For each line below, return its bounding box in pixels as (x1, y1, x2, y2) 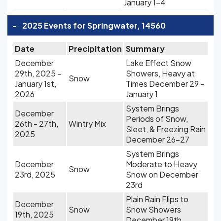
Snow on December (126, 169, 198, 180)
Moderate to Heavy (126, 159, 197, 169)
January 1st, (15, 78, 56, 89)
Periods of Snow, (126, 113, 188, 124)
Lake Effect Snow (126, 58, 191, 68)
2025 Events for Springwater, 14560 (22, 20, 166, 31)
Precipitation (69, 43, 122, 54)
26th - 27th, (15, 118, 58, 129)
